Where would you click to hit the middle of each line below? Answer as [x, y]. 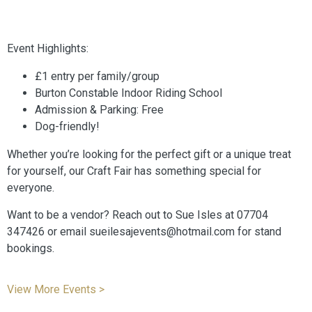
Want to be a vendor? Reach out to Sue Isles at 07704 [138, 215]
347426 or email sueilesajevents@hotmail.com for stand [144, 232]
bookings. [31, 249]
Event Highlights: [48, 49]
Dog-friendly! [67, 127]
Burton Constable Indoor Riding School [128, 93]
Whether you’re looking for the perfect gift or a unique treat [149, 155]
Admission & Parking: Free [99, 110]
